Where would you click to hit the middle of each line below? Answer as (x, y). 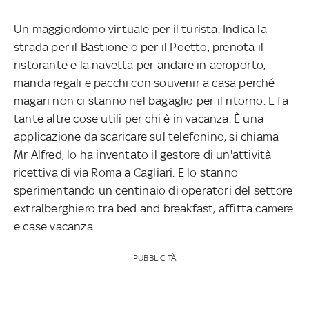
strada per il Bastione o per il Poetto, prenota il (139, 47)
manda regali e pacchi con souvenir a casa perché (144, 82)
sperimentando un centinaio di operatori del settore (153, 190)
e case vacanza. (54, 226)
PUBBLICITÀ (154, 258)
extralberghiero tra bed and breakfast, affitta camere (154, 208)
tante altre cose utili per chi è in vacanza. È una (139, 118)
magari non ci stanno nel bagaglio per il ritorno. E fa (151, 100)
